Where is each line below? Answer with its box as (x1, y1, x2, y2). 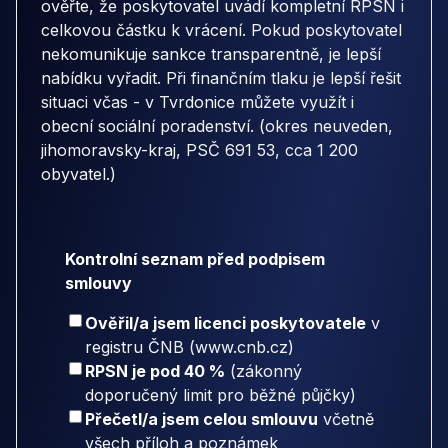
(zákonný (225, 361, 302, 382)
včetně (318, 409, 374, 430)
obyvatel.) (41, 163, 116, 184)
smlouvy (65, 273, 132, 294)
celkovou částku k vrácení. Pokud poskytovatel (41, 19, 402, 40)
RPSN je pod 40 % (85, 361, 225, 382)
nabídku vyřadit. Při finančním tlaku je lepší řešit (41, 67, 401, 88)
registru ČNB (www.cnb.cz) (85, 337, 294, 358)
